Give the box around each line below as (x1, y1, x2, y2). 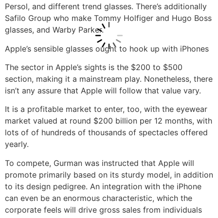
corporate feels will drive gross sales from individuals (5, 204, 202, 215)
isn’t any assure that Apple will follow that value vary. (5, 85, 201, 95)
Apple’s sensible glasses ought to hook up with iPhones (5, 43, 209, 54)
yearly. (5, 139, 29, 149)
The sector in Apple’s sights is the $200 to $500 (5, 62, 182, 72)
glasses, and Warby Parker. (5, 25, 104, 35)
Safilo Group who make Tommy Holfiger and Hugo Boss (5, 13, 212, 23)
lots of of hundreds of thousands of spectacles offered (5, 127, 208, 138)
